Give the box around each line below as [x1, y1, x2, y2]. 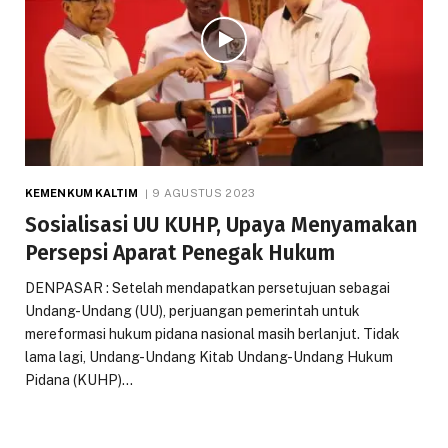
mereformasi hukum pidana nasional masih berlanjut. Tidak [25, 326, 400, 343]
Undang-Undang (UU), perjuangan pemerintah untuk [25, 303, 360, 320]
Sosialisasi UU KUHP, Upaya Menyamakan [25, 212, 417, 239]
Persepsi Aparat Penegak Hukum [25, 240, 335, 267]
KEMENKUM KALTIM [25, 187, 138, 200]
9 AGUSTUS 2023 [152, 187, 256, 200]
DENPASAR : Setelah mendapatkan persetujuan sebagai [25, 280, 390, 297]
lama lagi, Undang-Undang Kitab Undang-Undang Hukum [25, 349, 393, 366]
